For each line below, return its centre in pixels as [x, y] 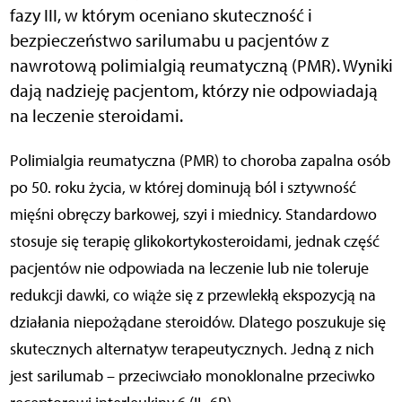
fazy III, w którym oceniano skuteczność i [161, 15]
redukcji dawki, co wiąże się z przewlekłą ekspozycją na [192, 295]
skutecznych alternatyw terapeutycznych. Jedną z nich [192, 349]
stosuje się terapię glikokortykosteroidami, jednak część [194, 241]
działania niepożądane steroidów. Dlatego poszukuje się [197, 322]
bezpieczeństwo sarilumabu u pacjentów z [169, 40]
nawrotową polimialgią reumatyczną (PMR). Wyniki [201, 65]
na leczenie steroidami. [96, 115]
